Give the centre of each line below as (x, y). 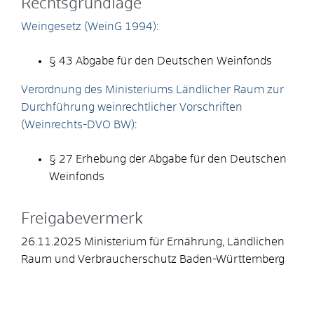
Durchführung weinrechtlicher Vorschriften (132, 107)
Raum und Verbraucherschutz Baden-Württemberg (153, 259)
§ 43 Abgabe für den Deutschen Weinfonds (161, 61)
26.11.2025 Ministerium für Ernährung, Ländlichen (153, 241)
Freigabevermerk (82, 219)
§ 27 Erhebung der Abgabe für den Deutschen (168, 159)
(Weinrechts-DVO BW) (78, 124)
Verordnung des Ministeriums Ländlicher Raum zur (152, 89)
